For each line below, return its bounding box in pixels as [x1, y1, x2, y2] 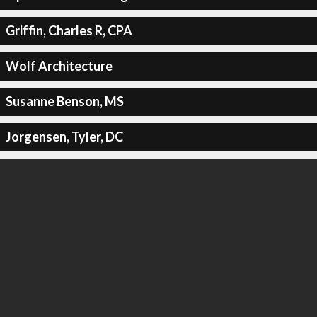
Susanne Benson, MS [5, 93, 124, 109]
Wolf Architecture [5, 58, 113, 74]
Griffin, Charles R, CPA [5, 23, 132, 38]
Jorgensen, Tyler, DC [5, 129, 123, 144]
